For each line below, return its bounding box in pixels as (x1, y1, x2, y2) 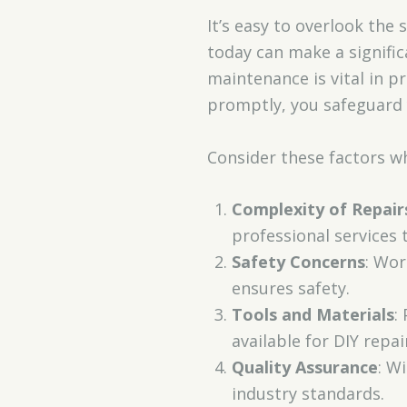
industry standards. (231, 382, 384, 404)
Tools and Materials (231, 303, 394, 325)
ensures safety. (231, 276, 350, 299)
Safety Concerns (231, 250, 365, 273)
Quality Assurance (231, 355, 378, 378)
